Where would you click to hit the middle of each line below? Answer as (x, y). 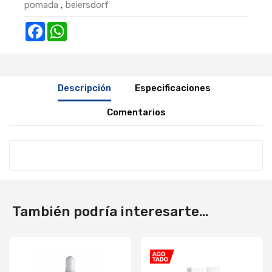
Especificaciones (172, 88)
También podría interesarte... (110, 211)
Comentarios (136, 112)
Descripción (85, 88)
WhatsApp (89, 27)
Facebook (65, 27)
